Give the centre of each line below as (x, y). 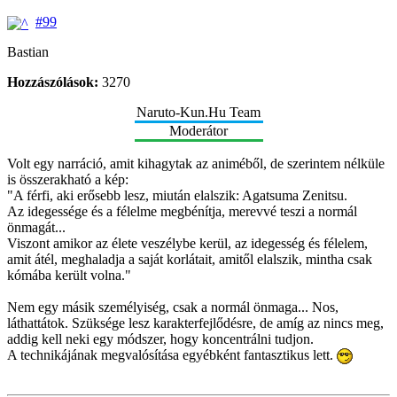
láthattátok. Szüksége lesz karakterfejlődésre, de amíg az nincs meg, (195, 323)
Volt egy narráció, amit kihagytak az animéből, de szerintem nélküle (196, 163)
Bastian (28, 51)
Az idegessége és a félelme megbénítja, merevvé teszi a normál (182, 211)
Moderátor (198, 130)
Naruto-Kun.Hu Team (198, 112)
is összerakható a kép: (68, 179)
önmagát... (36, 227)
